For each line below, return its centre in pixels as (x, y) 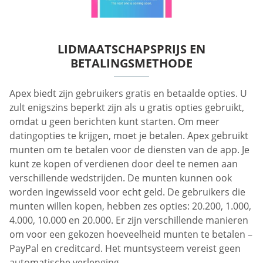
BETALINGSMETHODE (131, 63)
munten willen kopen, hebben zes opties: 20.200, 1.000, (130, 206)
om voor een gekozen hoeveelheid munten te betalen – (131, 234)
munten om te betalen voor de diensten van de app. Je (129, 149)
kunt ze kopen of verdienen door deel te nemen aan (124, 163)
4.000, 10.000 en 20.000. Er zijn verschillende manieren (129, 220)
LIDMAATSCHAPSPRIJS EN (131, 49)
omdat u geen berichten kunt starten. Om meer (114, 121)
